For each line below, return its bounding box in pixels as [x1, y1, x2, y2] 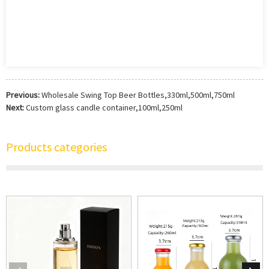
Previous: [6, 89, 40, 100]
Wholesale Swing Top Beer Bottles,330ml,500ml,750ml [41, 89, 235, 100]
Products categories [6, 139, 107, 154]
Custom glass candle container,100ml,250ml [26, 102, 183, 113]
